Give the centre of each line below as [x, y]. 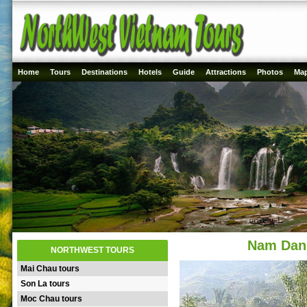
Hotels [150, 72]
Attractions [226, 72]
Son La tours [45, 284]
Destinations [105, 72]
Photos [270, 72]
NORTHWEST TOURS [93, 250]
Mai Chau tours [50, 269]
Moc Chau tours [51, 299]
